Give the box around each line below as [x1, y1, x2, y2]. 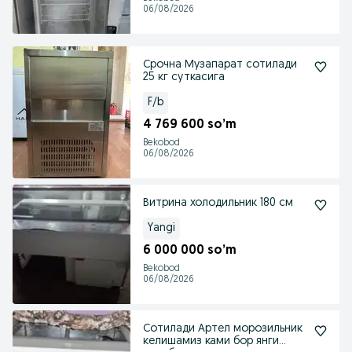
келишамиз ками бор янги [143, 335, 279, 347]
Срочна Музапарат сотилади [143, 59, 297, 71]
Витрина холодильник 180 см [143, 197, 293, 209]
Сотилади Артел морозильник [143, 323, 302, 335]
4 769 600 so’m [143, 119, 236, 131]
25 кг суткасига [143, 71, 225, 83]
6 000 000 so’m [143, 244, 236, 257]
